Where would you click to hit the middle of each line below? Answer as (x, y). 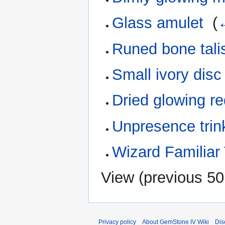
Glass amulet (158, 23)
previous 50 (184, 178)
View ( (122, 178)
